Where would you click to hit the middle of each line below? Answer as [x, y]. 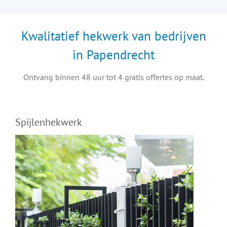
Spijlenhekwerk [49, 122]
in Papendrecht [113, 55]
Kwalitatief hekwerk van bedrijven [113, 36]
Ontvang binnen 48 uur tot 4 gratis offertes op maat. [113, 77]
